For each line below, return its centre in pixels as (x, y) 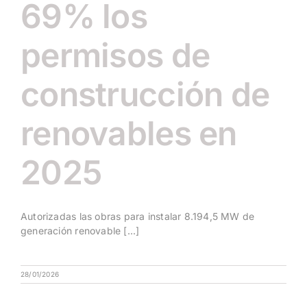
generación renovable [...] (80, 230)
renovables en (129, 133)
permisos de (115, 55)
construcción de (145, 94)
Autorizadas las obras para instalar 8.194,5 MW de (138, 216)
